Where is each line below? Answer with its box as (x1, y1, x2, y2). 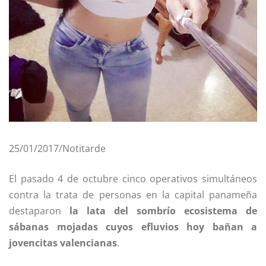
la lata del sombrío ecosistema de (61, 204, 257, 218)
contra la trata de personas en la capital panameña (9, 188, 257, 202)
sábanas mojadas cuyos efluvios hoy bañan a (9, 220, 257, 234)
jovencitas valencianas (9, 236, 117, 250)
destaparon (9, 204, 61, 218)
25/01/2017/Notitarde (9, 142, 106, 156)
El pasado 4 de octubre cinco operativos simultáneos (9, 172, 257, 186)
